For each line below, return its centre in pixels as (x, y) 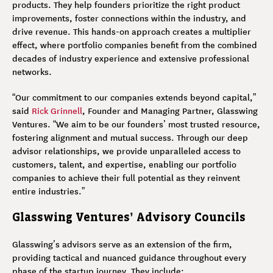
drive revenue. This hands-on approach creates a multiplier (132, 31)
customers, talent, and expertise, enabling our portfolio (124, 164)
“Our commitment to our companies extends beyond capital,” (134, 97)
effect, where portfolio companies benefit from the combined (135, 44)
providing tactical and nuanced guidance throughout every (129, 257)
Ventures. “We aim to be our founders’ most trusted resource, (136, 123)
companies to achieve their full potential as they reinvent (126, 177)
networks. (32, 71)
